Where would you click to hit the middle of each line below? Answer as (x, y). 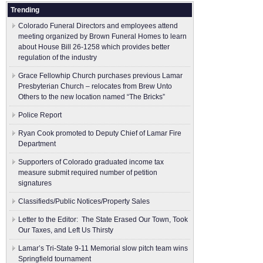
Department (37, 144)
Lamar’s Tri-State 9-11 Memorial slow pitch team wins (103, 248)
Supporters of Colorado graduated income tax (91, 162)
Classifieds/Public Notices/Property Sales (84, 201)
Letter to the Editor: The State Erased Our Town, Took (103, 220)
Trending (25, 10)
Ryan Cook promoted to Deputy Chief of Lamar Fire (100, 133)
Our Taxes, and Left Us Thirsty (66, 230)
